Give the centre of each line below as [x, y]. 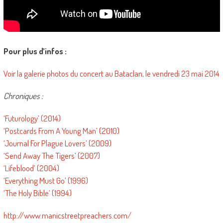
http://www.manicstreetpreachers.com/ [67, 215]
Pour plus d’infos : [35, 51]
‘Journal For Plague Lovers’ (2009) [57, 143]
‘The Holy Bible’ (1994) [37, 193]
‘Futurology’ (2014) [32, 118]
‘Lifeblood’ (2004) [31, 168]
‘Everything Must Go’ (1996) [46, 180]
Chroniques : [23, 96]
